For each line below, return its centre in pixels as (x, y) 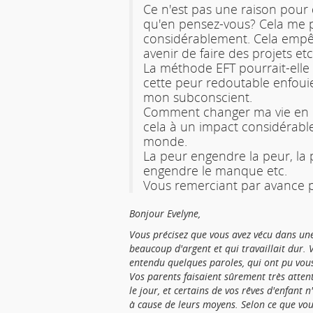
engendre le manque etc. (215, 170)
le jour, (144, 290)
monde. (165, 141)
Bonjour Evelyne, (165, 213)
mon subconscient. (197, 97)
